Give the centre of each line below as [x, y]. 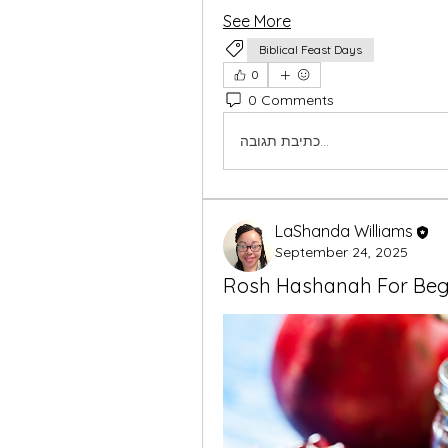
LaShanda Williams [344, 231]
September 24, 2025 [341, 251]
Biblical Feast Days [310, 49]
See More [257, 21]
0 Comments [291, 99]
